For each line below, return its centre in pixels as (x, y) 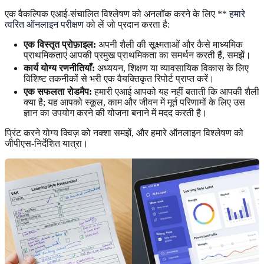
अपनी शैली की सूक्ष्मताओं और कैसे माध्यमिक (169, 44)
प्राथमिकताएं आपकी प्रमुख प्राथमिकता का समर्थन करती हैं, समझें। (137, 55)
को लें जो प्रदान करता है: (127, 24)
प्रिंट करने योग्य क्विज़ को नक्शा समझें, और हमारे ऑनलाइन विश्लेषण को (124, 133)
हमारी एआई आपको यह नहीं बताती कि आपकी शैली (176, 91)
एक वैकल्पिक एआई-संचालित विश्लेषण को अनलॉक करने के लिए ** (117, 14)
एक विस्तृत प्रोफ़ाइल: (60, 44)
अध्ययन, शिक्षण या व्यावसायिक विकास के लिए (172, 68)
